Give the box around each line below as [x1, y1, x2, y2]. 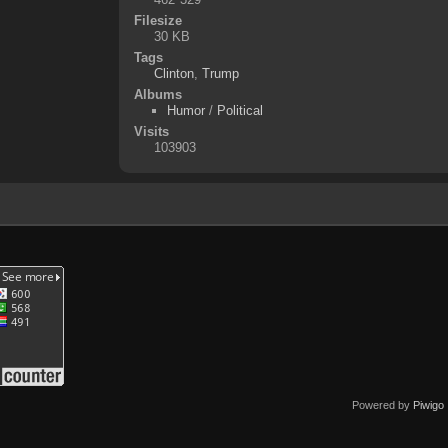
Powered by [352, 399, 413, 412]
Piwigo [413, 399, 444, 412]
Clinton [153, 65, 194, 81]
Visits [133, 123, 169, 139]
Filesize [133, 12, 182, 28]
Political [216, 102, 263, 118]
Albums [133, 86, 182, 102]
